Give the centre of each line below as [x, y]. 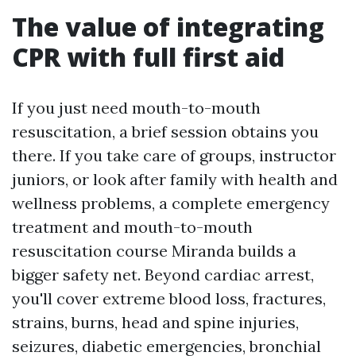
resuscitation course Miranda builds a [154, 251]
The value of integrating [168, 27]
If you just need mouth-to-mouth [136, 108]
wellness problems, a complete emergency [171, 203]
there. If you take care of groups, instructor [174, 155]
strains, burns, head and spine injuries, [155, 322]
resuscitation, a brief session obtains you [165, 132]
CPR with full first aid [148, 57]
